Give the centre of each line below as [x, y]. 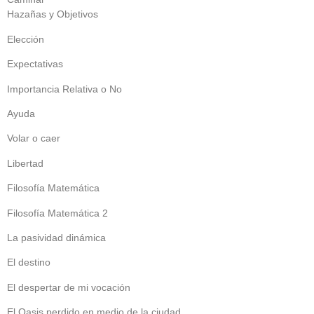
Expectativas [35, 64]
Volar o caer [34, 138]
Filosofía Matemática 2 [57, 213]
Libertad [25, 163]
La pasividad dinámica [56, 238]
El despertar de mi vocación [69, 287]
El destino [29, 262]
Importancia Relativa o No [64, 89]
